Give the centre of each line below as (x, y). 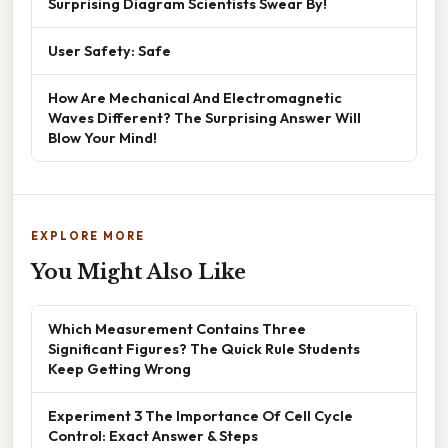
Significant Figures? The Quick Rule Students (204, 349)
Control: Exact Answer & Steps (153, 436)
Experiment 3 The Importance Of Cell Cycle (200, 416)
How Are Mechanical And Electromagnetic (195, 98)
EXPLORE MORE (88, 236)
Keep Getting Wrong (119, 369)
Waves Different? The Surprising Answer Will (204, 118)
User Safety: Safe (109, 51)
